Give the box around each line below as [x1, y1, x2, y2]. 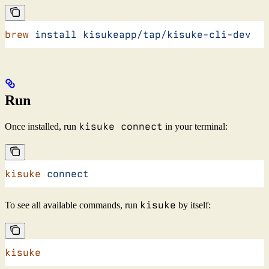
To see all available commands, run [5, 199, 140, 210]
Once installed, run [5, 121, 79, 131]
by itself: [176, 199, 211, 210]
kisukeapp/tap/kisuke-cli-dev [77, 28, 251, 40]
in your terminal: [163, 121, 228, 131]
